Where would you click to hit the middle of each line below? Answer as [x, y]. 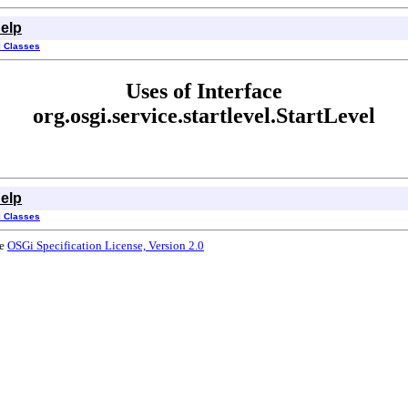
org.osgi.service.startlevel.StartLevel [204, 115]
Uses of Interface [204, 91]
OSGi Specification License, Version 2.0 [106, 245]
